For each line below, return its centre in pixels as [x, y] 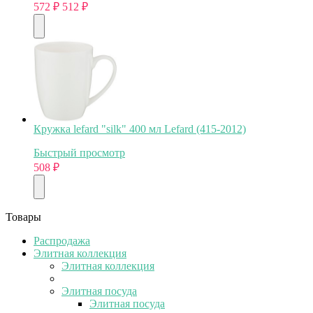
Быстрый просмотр [79, 152]
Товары [23, 217]
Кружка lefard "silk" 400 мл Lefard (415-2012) [140, 129]
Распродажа [62, 240]
